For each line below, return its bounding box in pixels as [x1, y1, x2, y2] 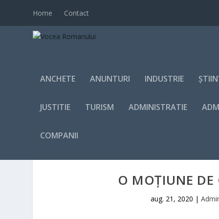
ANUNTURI [90, 73, 131, 84]
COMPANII [40, 130, 79, 141]
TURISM [85, 102, 114, 112]
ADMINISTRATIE [129, 102, 188, 112]
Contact [64, 8, 89, 18]
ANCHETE [40, 73, 76, 84]
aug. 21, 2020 [150, 194, 193, 203]
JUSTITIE [40, 102, 71, 112]
